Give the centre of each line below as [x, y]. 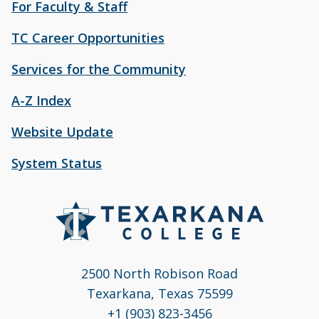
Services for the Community [99, 69]
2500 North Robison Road [159, 273]
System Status [57, 163]
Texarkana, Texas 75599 [159, 293]
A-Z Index [41, 101]
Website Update [62, 132]
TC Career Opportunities [88, 38]
